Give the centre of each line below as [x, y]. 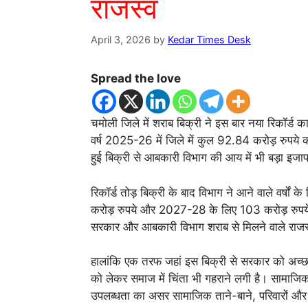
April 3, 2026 [121, 40]
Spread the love [136, 79]
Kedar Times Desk [209, 40]
